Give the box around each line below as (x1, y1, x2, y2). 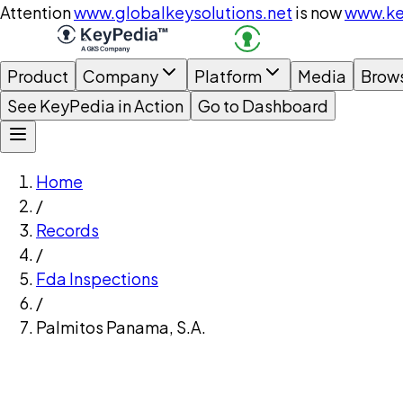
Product (7, 66, 68, 86)
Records (36, 219, 99, 240)
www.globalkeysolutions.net (74, 2, 292, 22)
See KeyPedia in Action (7, 95, 184, 116)
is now (295, 2, 342, 22)
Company (83, 66, 158, 86)
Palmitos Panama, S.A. (36, 317, 206, 337)
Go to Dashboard (198, 95, 328, 116)
